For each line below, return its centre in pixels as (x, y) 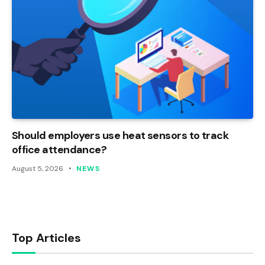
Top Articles (46, 237)
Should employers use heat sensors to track (120, 135)
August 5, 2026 (38, 168)
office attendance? (59, 149)
